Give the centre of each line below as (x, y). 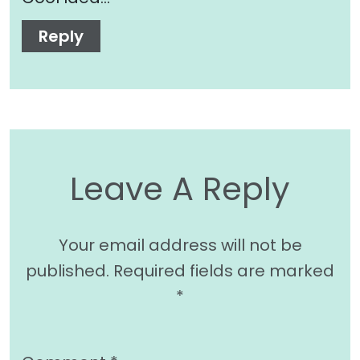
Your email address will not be (180, 245)
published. (67, 270)
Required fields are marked (224, 270)
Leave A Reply (180, 188)
